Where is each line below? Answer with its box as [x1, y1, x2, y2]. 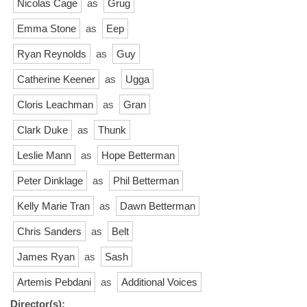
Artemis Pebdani [17, 275, 91, 288]
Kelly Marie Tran [17, 199, 90, 212]
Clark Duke [17, 123, 68, 136]
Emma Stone [17, 22, 76, 34]
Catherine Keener [17, 73, 95, 85]
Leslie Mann [17, 149, 71, 161]
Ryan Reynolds [17, 47, 86, 60]
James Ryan [17, 250, 75, 262]
